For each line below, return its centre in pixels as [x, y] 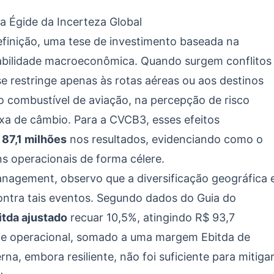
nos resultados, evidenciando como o [165, 139]
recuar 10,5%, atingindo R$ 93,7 [151, 217]
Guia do [217, 198]
